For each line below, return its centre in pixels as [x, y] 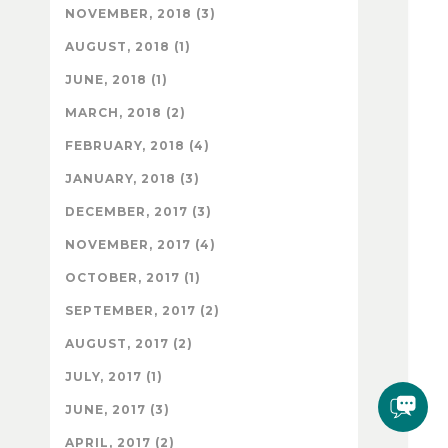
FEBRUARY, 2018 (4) [137, 146]
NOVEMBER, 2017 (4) [140, 245]
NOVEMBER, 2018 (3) [140, 14]
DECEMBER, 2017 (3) [138, 212]
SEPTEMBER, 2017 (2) [142, 311]
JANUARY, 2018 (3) [132, 179]
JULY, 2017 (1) [114, 377]
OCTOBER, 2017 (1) [133, 278]
